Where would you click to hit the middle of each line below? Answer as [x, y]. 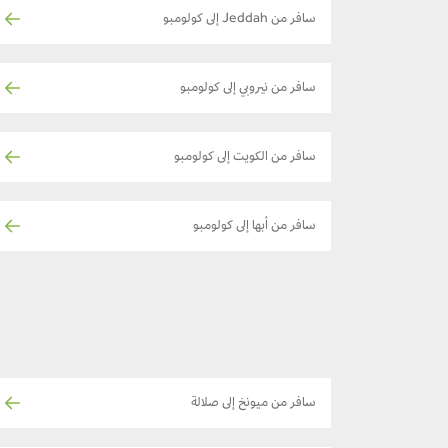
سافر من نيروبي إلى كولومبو [248, 88]
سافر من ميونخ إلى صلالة [253, 403]
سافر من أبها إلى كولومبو [254, 226]
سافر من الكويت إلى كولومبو [245, 157]
